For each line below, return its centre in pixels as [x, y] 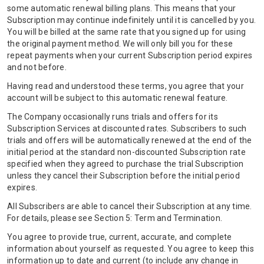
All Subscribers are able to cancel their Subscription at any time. [130, 206]
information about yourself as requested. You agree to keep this [131, 249]
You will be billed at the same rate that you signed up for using [126, 32]
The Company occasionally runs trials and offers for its [113, 117]
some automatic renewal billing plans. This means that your [122, 8]
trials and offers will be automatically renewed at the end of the [130, 140]
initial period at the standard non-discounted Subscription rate [126, 152]
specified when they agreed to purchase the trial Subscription [126, 164]
